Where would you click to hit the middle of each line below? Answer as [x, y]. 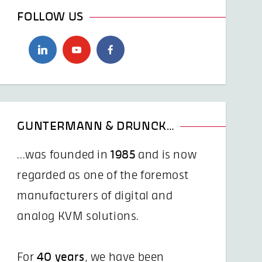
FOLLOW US [50, 17]
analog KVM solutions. [78, 216]
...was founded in [64, 155]
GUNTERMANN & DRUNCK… [96, 126]
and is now [166, 155]
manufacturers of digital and [95, 196]
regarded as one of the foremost [103, 175]
